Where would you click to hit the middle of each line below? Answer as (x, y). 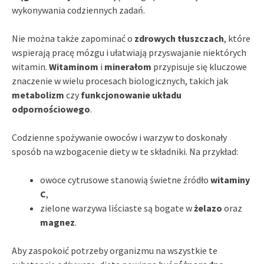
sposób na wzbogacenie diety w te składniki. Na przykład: (125, 151)
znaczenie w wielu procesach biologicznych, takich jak (120, 80)
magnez (57, 222)
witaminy (230, 179)
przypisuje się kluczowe (199, 66)
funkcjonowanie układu (131, 95)
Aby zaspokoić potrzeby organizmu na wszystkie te (115, 250)
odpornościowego (51, 109)
